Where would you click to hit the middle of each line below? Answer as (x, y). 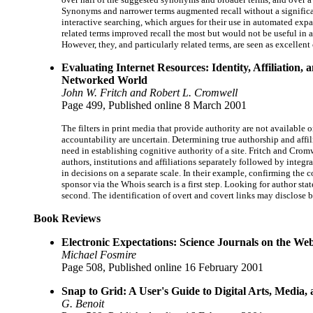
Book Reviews (67, 218)
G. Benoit (83, 303)
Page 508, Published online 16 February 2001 (162, 267)
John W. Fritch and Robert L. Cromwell (150, 92)
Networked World (104, 80)
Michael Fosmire (99, 254)
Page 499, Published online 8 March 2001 (154, 105)
